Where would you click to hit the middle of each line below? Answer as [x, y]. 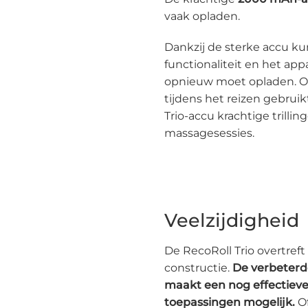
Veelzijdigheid [232, 221]
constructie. [198, 267]
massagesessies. [209, 133]
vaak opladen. [202, 16]
